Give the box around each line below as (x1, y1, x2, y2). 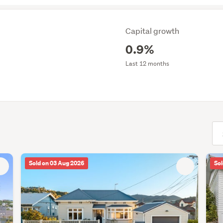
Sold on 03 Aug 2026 (28, 159, 84, 168)
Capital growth (125, 25, 179, 36)
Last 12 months (125, 59, 169, 68)
